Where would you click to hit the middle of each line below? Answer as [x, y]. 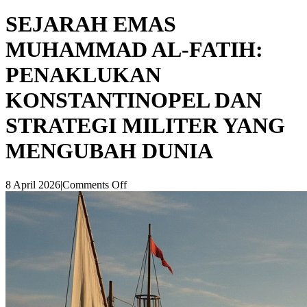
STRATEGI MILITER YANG [145, 126]
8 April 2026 [33, 184]
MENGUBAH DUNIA [109, 151]
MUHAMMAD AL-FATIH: [134, 50]
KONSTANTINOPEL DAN [134, 100]
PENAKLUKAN [83, 75]
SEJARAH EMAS [91, 24]
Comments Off [95, 184]
